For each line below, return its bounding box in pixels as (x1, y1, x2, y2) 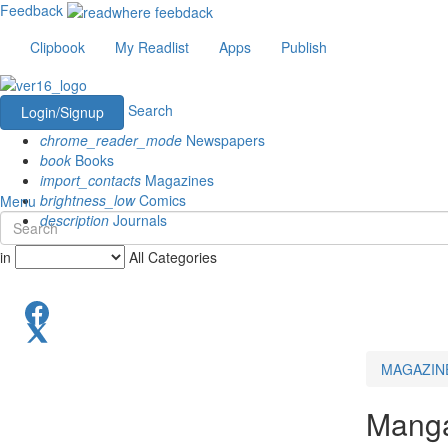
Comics (135, 189, 186, 210)
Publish (281, 37, 327, 58)
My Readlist (115, 37, 189, 58)
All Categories (129, 246, 217, 267)
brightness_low (40, 189, 135, 210)
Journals (109, 209, 167, 230)
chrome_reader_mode (40, 129, 182, 150)
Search (128, 99, 173, 120)
